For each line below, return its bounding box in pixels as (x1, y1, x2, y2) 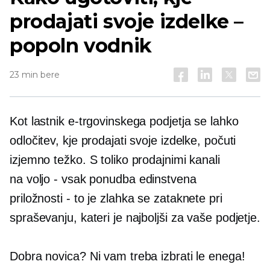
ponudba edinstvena (86, 172, 196, 186)
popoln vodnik (10, 34, 152, 57)
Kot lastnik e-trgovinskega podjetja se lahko (10, 115, 239, 128)
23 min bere (10, 69, 60, 80)
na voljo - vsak (10, 172, 86, 186)
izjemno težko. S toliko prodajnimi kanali (10, 153, 220, 166)
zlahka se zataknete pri (96, 192, 222, 205)
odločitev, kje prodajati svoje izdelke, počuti (10, 134, 236, 147)
